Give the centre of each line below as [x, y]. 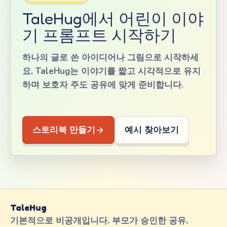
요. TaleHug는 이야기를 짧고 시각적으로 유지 [111, 71]
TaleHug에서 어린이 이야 [113, 18]
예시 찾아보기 [152, 130]
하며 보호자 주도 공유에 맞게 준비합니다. [103, 85]
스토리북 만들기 [64, 130]
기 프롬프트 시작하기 [99, 35]
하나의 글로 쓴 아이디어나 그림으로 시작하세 [110, 58]
